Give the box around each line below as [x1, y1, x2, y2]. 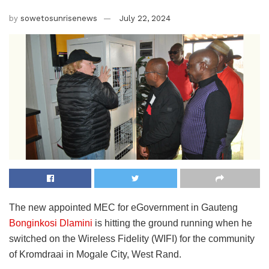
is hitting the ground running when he [95, 217, 252, 228]
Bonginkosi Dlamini [9, 217, 95, 228]
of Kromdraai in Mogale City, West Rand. [9, 249, 181, 259]
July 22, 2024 [119, 13, 171, 23]
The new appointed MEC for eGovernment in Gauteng [9, 202, 238, 213]
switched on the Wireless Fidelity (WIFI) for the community [9, 233, 255, 244]
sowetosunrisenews [20, 13, 97, 23]
